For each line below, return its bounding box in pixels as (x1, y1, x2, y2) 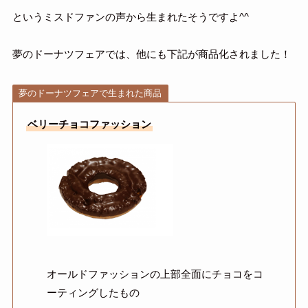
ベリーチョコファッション (27, 118, 151, 131)
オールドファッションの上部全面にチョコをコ (46, 268, 263, 280)
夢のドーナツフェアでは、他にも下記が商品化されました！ (12, 48, 291, 60)
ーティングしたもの (46, 287, 140, 299)
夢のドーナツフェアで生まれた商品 (19, 88, 162, 99)
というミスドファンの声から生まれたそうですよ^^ (12, 11, 249, 23)
